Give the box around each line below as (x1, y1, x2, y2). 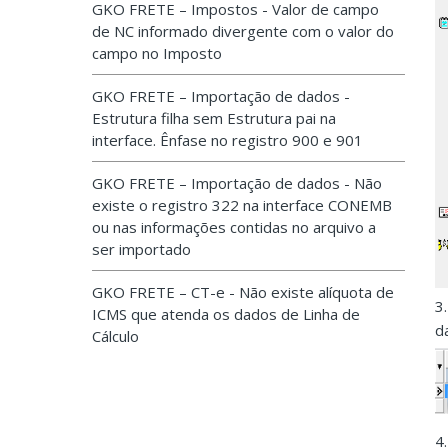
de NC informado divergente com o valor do (92, 21, 394, 41)
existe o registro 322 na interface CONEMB (92, 195, 392, 215)
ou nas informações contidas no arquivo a (92, 217, 376, 237)
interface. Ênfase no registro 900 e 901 (92, 130, 363, 150)
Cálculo (92, 326, 139, 346)
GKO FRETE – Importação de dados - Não (92, 173, 382, 193)
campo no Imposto (92, 43, 222, 63)
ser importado (92, 239, 191, 259)
